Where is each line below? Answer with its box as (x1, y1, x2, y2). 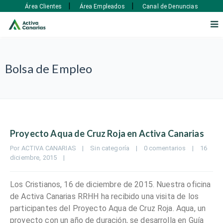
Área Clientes (25, 2, 62, 10)
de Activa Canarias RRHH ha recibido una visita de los (10, 192, 199, 201)
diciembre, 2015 (10, 154, 63, 161)
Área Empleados (79, 2, 125, 10)
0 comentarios (143, 144, 186, 152)
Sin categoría (90, 144, 130, 152)
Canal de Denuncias (142, 2, 198, 10)
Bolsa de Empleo (5, 61, 93, 76)
